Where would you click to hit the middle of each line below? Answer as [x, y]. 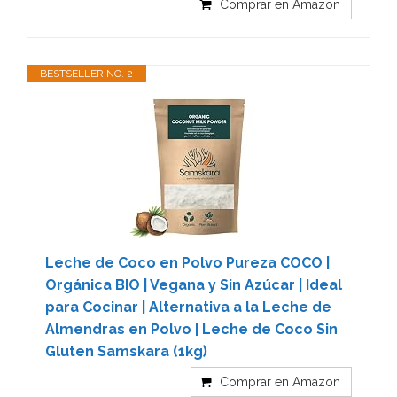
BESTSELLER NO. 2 [86, 73]
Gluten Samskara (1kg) [126, 351]
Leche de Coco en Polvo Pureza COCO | [187, 262]
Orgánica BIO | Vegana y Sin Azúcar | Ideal [194, 284]
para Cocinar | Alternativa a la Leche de [188, 307]
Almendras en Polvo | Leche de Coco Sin [191, 329]
